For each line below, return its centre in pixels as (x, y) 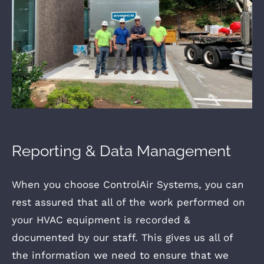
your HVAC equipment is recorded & (101, 220)
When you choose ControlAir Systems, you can (128, 185)
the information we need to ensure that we (120, 255)
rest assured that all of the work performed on (128, 202)
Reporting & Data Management (121, 151)
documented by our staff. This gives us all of (122, 238)
